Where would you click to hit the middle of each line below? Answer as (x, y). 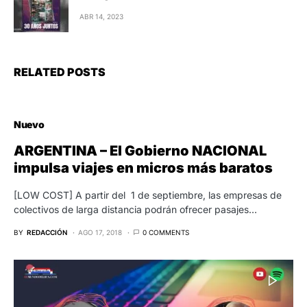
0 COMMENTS (166, 232)
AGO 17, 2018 (100, 232)
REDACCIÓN (47, 232)
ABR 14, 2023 (101, 17)
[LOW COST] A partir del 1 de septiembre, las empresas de (148, 195)
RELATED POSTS (60, 72)
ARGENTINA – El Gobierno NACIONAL (140, 150)
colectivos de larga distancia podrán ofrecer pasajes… (135, 209)
